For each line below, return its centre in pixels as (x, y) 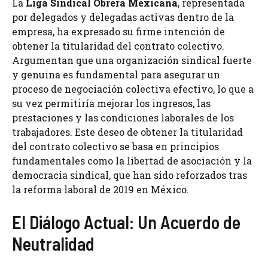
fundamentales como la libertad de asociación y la (132, 161)
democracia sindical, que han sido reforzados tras (130, 175)
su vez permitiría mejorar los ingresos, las (111, 103)
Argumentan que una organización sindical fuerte (132, 60)
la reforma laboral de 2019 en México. (100, 189)
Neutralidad (53, 243)
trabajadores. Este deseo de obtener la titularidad (127, 132)
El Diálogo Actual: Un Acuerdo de (126, 222)
